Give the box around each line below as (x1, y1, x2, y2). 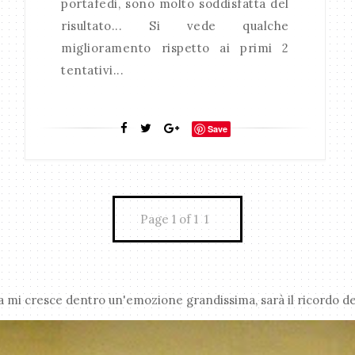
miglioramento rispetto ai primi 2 (61, 40, 289, 56)
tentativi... (61, 63, 124, 78)
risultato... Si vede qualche (61, 18, 289, 34)
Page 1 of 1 (140, 212, 198, 227)
